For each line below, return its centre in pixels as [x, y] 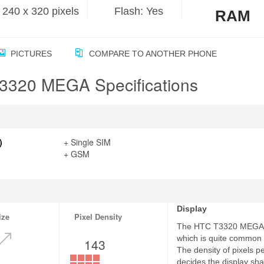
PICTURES [30, 54]
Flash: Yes [139, 11]
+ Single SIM [87, 142]
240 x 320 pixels [41, 11]
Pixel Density [98, 217]
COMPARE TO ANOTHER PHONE [152, 54]
